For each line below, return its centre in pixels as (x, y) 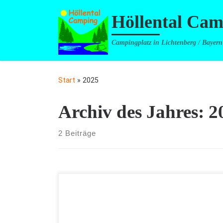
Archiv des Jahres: (133, 112)
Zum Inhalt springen (50, 14)
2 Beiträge (77, 133)
